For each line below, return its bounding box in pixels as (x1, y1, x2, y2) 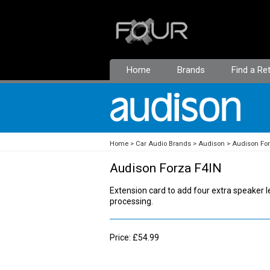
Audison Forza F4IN (110, 161, 222, 176)
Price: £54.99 (110, 232, 159, 242)
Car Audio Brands (136, 140, 191, 148)
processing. (110, 196, 153, 207)
